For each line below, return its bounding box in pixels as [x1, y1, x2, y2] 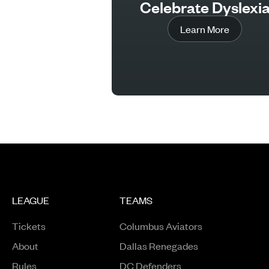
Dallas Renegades [119, 239, 198, 252]
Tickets [12, 219, 46, 232]
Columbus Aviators [119, 219, 202, 232]
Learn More [180, 22, 229, 35]
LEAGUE [12, 193, 49, 207]
